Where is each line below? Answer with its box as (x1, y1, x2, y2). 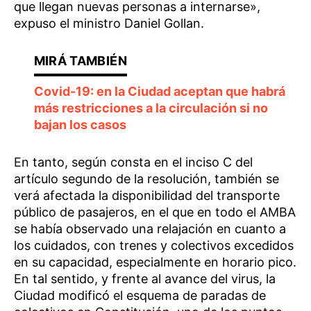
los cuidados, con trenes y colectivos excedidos (14, 238, 294, 253)
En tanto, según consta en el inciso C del (14, 155, 253, 170)
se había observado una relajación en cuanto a (14, 221, 286, 237)
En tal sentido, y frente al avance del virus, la (14, 271, 276, 287)
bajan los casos (33, 117, 126, 133)
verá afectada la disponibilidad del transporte (14, 188, 280, 203)
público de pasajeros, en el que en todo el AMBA (14, 205, 296, 220)
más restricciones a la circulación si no (33, 101, 268, 116)
